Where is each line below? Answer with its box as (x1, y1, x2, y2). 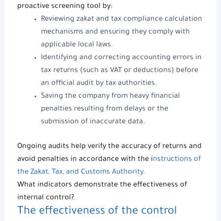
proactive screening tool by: (17, 2, 112, 11)
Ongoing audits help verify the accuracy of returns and (17, 143, 202, 151)
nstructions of (152, 155, 201, 164)
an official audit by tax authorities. (40, 79, 157, 88)
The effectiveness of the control (17, 206, 177, 218)
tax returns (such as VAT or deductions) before (40, 67, 198, 75)
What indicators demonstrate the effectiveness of (17, 181, 187, 189)
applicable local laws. (40, 41, 113, 49)
